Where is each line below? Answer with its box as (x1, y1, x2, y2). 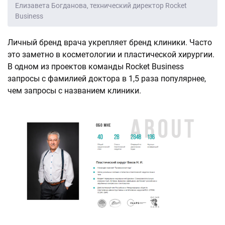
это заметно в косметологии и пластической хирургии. (8, 50, 214, 59)
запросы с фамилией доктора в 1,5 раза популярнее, (8, 74, 206, 83)
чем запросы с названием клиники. (8, 86, 141, 95)
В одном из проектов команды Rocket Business (8, 62, 184, 71)
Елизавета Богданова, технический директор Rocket (15, 2, 187, 10)
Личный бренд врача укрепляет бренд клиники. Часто (8, 38, 212, 47)
